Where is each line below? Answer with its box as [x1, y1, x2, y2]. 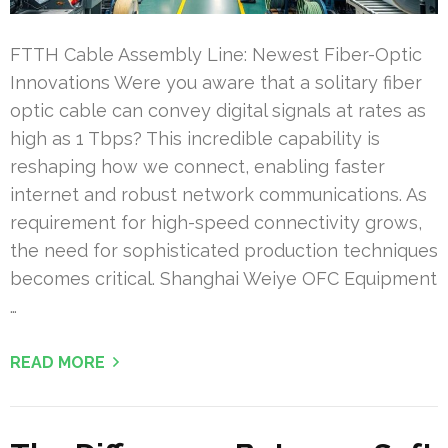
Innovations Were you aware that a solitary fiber [10, 72, 422, 94]
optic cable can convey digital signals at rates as [10, 100, 426, 122]
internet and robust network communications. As [10, 184, 427, 206]
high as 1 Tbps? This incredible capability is [10, 128, 380, 150]
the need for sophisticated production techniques [10, 240, 438, 262]
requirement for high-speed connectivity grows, [10, 212, 422, 234]
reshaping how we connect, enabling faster [10, 156, 385, 178]
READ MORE [10, 353, 105, 373]
